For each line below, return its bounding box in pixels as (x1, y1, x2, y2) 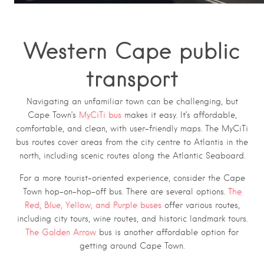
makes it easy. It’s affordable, (121, 110, 237, 120)
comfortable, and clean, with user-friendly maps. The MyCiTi (16, 124, 248, 134)
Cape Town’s (27, 110, 79, 120)
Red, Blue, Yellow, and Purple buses (24, 200, 161, 210)
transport (85, 65, 179, 92)
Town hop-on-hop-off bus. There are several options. (22, 187, 228, 197)
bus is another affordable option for (96, 227, 239, 237)
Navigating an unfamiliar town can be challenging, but (26, 97, 238, 107)
